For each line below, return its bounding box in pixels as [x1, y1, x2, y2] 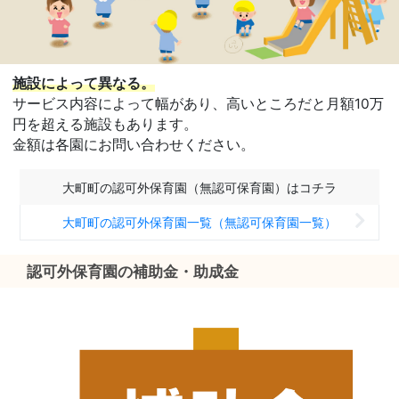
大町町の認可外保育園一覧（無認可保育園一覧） [62, 215, 337, 231]
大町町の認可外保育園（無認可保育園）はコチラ [62, 180, 337, 196]
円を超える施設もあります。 [12, 116, 198, 134]
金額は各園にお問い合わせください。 [12, 136, 255, 154]
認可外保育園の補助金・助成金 [27, 262, 254, 281]
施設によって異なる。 [12, 75, 155, 93]
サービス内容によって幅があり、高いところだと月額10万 [12, 95, 384, 113]
